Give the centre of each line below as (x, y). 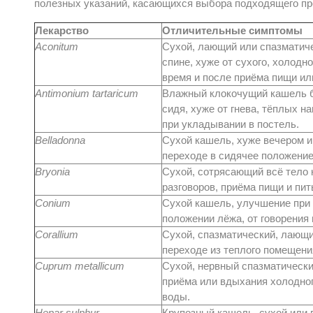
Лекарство (62, 30)
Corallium (57, 234)
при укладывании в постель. (231, 124)
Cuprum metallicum (80, 266)
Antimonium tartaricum (87, 93)
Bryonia (52, 172)
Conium (53, 203)
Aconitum (57, 46)
